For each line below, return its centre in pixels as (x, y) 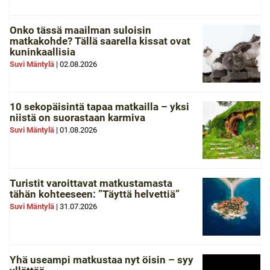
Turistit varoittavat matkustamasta (91, 183)
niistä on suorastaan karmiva (77, 118)
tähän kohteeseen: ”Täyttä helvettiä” (95, 194)
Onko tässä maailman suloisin (80, 30)
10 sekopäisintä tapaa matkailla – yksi (99, 107)
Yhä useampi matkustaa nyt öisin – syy (102, 260)
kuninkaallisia (42, 52)
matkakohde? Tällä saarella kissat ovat (100, 41)
